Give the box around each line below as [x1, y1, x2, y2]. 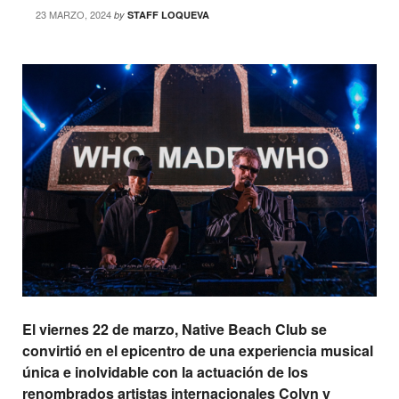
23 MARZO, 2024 [36, 7, 111, 21]
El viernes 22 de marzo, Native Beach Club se [22, 319, 327, 340]
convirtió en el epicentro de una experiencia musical [22, 340, 373, 362]
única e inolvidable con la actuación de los [22, 362, 308, 383]
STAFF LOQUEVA [127, 8, 209, 21]
